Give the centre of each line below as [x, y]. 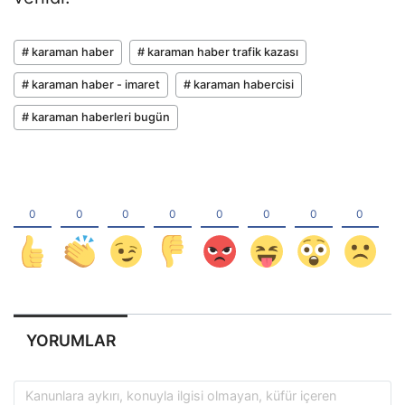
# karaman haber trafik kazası [218, 52]
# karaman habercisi [239, 85]
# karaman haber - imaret [91, 85]
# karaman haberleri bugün [96, 118]
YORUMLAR [71, 340]
